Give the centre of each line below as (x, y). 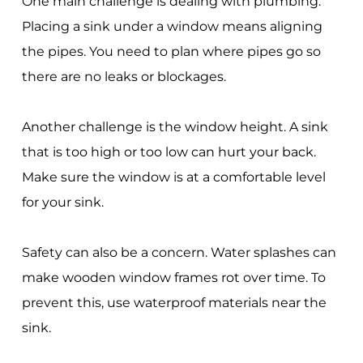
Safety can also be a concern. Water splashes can (179, 252)
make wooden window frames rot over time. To (173, 277)
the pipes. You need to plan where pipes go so (171, 51)
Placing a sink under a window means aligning (172, 26)
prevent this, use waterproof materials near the (174, 302)
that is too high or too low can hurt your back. (169, 152)
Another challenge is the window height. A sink (175, 126)
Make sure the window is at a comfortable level (173, 177)
